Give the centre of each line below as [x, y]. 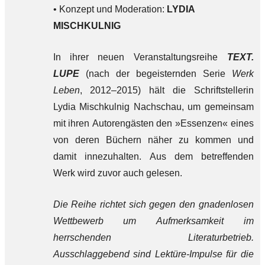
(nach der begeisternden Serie [159, 74]
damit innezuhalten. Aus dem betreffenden [153, 156]
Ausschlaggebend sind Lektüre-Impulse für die [153, 254]
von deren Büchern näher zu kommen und [153, 140]
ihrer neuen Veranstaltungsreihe [143, 57]
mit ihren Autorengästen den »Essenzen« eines [153, 123]
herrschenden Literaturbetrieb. [153, 237]
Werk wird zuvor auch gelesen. [117, 173]
